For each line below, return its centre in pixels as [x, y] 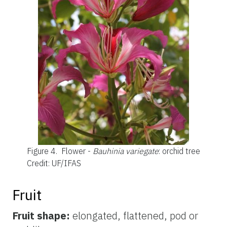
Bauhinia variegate [126, 151]
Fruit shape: [42, 215]
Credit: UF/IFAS [54, 163]
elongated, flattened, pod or [135, 215]
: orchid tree [179, 151]
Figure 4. [43, 151]
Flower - [77, 151]
